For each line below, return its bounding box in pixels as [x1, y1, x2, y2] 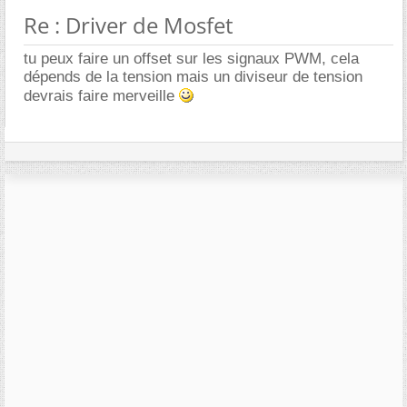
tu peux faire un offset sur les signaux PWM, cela [24, 50, 359, 68]
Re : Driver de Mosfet [24, 10, 233, 41]
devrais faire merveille [24, 87, 179, 105]
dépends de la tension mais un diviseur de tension [24, 68, 362, 86]
